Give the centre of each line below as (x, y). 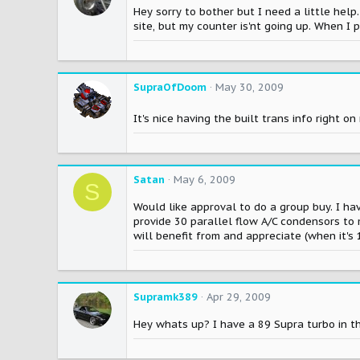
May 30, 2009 (250, 88)
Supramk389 (166, 297)
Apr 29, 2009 (239, 297)
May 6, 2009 (205, 180)
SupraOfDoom (170, 88)
